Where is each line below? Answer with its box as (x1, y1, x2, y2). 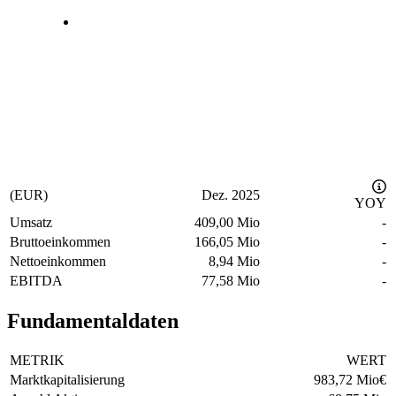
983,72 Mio (314, 372, 379, 388)
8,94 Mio (209, 254, 260, 270)
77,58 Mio (202, 273, 260, 289)
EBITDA (10, 273, 63, 289)
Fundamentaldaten (7, 309, 179, 333)
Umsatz (10, 215, 52, 231)
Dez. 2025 (202, 187, 260, 203)
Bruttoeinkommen (10, 234, 110, 250)
